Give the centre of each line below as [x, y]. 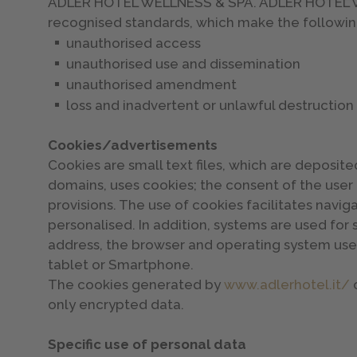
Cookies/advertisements [133, 145]
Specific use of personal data [147, 344]
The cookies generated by [136, 284]
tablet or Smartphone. [121, 264]
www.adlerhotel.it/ [287, 284]
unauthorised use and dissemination [184, 63]
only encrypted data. [116, 304]
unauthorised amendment [152, 84]
